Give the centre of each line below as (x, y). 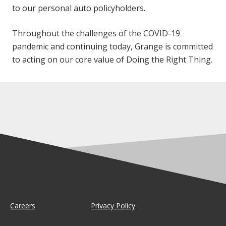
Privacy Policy (113, 205)
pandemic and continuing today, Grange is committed (112, 46)
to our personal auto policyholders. (79, 8)
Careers (23, 205)
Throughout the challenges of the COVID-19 (96, 33)
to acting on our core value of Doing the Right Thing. (112, 59)
